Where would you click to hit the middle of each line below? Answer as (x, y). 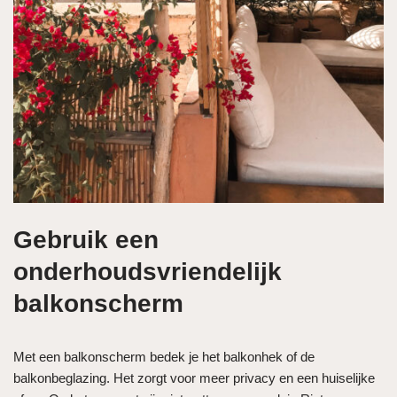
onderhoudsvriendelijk (148, 271)
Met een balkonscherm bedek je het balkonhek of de (164, 356)
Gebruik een (86, 239)
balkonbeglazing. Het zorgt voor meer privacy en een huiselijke (194, 378)
